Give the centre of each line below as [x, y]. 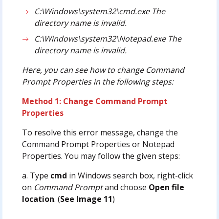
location [38, 199]
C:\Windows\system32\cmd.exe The [100, 11]
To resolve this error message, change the [100, 132]
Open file [166, 187]
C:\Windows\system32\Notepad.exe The [108, 38]
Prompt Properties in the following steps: [98, 81]
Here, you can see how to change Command [103, 70]
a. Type [36, 175]
